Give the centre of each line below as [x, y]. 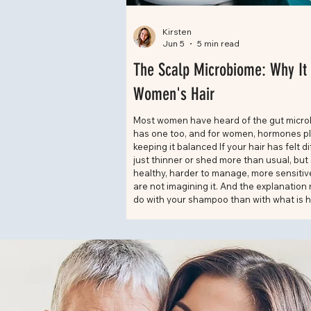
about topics [160, 226]
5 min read [218, 44]
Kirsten [177, 32]
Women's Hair [174, 94]
